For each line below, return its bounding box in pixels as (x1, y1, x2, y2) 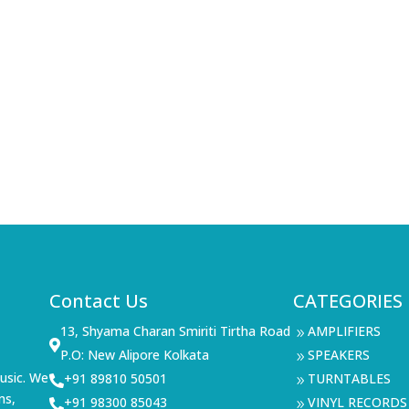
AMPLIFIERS (307, 321, 381, 340)
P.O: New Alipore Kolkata (60, 345, 210, 363)
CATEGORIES (292, 288, 403, 313)
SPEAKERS (307, 345, 370, 363)
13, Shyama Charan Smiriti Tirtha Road (60, 321, 291, 340)
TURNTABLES (307, 369, 391, 387)
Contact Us (49, 288, 149, 313)
